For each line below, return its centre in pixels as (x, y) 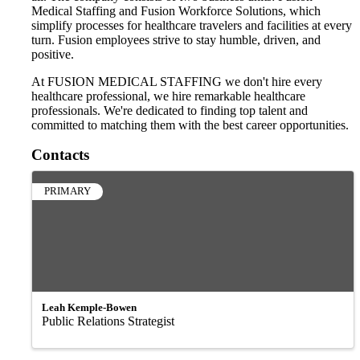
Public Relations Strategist (108, 321)
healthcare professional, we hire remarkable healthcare (168, 96)
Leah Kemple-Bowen (89, 307)
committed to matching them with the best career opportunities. (190, 125)
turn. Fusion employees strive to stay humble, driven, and (176, 39)
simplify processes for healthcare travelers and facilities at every (192, 25)
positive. (53, 54)
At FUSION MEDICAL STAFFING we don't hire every (177, 81)
